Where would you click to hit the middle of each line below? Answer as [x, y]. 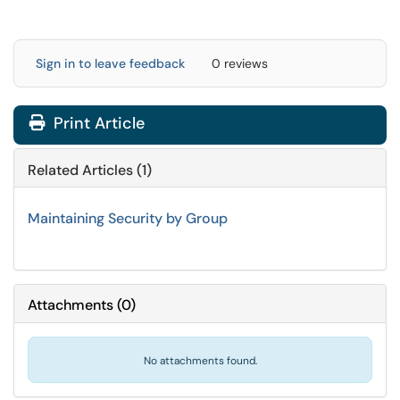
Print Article [97, 123]
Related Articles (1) [90, 170]
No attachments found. [200, 361]
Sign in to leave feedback [110, 63]
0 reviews [240, 63]
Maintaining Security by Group [128, 218]
